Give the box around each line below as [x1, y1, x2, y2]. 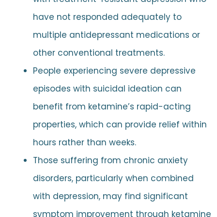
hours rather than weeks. [32, 137, 136, 149]
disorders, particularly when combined [32, 172, 194, 185]
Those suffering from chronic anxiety [32, 155, 188, 167]
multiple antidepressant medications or [32, 29, 200, 41]
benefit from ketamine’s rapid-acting [32, 101, 191, 113]
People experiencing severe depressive [32, 65, 196, 77]
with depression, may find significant [32, 190, 188, 202]
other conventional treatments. [32, 47, 165, 59]
